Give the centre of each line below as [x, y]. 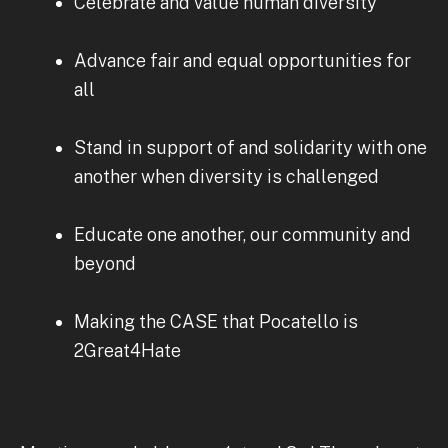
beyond [105, 263]
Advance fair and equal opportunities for [242, 60]
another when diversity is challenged [226, 176]
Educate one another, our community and [242, 234]
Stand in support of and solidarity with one [250, 147]
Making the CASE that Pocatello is [216, 321]
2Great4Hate [127, 350]
